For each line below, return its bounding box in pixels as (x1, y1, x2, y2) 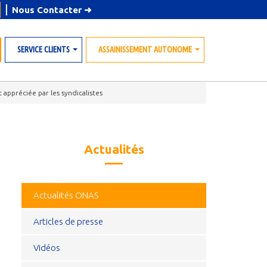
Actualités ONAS (33, 190, 98, 201)
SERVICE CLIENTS (17, 45, 70, 54)
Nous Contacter (11, 5, 84, 15)
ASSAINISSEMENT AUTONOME (98, 45, 192, 54)
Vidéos (33, 243, 60, 253)
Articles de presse (33, 216, 103, 227)
